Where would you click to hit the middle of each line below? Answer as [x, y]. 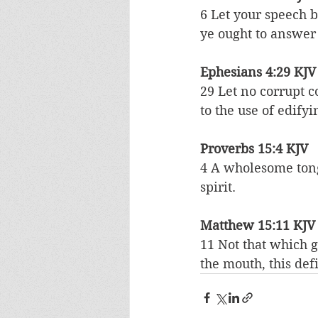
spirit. [218, 187]
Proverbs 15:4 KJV [254, 149]
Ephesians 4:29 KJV [258, 72]
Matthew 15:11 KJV [258, 226]
